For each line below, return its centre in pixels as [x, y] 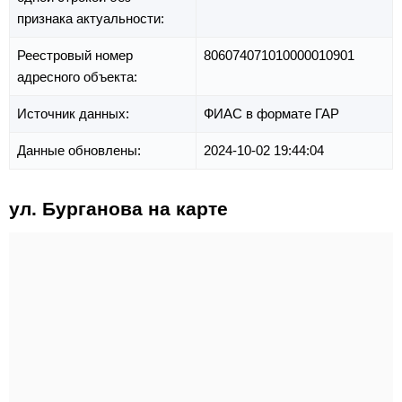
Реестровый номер [75, 56]
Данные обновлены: [81, 151]
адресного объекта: [79, 77]
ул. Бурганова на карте [118, 209]
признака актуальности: [92, 19]
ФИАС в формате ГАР [271, 114]
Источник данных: [75, 114]
